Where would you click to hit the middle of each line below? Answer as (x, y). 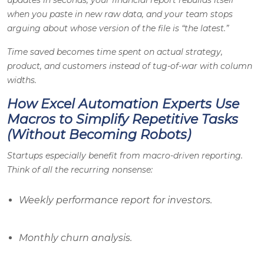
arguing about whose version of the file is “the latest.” (118, 29)
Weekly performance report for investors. (115, 200)
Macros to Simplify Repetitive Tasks (123, 120)
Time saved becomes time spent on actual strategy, (115, 52)
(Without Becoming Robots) (99, 135)
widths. (22, 80)
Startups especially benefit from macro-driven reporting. (125, 156)
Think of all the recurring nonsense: (80, 170)
